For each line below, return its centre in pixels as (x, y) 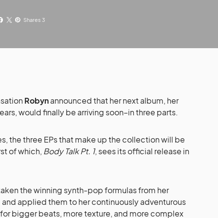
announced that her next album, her (114, 101)
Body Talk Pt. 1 (69, 151)
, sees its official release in (142, 151)
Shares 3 (35, 20)
